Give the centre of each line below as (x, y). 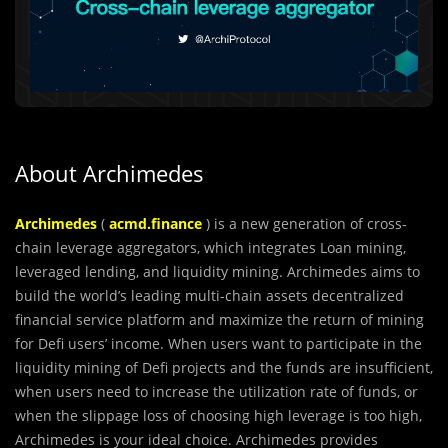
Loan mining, (361, 247)
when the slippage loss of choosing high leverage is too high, (218, 415)
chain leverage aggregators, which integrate (162, 247)
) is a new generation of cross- (304, 223)
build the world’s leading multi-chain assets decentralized (209, 295)
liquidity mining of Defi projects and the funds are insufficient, (224, 367)
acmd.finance (155, 223)
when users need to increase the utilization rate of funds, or (216, 391)
